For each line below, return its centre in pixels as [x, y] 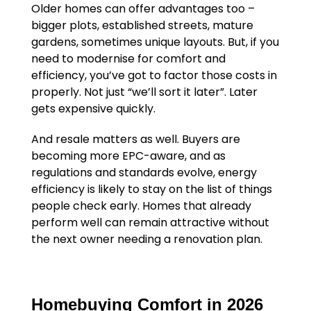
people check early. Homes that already [141, 206]
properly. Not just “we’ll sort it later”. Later [144, 92]
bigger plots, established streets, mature [142, 26]
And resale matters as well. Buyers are [135, 140]
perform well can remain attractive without [150, 223]
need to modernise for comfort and [128, 59]
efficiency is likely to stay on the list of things [151, 190]
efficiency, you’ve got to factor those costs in [154, 76]
